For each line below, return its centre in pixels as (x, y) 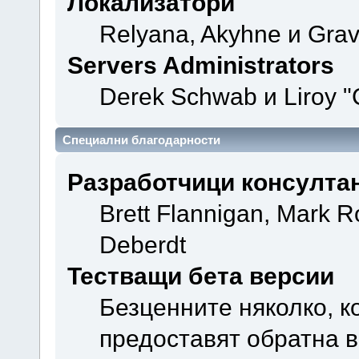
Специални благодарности (141, 139)
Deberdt (142, 244)
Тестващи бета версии (200, 275)
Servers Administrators (200, 65)
